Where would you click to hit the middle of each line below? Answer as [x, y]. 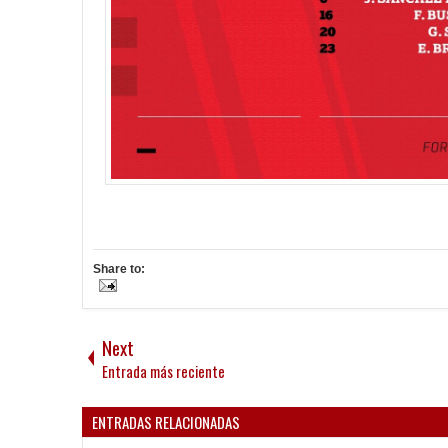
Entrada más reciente [163, 372]
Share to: [119, 269]
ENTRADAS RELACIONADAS [166, 422]
